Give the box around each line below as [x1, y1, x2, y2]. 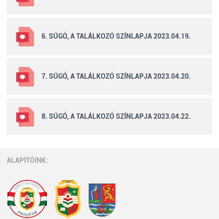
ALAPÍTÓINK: [7, 156, 48, 164]
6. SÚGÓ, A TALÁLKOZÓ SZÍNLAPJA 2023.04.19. [42, 32, 191, 40]
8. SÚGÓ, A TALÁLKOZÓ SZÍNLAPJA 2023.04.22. [42, 112, 191, 120]
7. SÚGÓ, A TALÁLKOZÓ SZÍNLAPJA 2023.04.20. [42, 72, 191, 80]
